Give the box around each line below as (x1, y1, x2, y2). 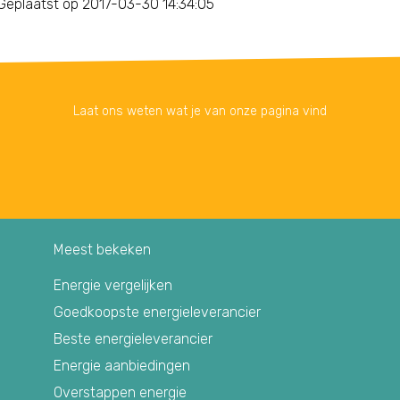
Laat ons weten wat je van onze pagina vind (73, 103, 327, 119)
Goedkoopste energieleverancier (54, 303, 261, 321)
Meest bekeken (54, 240, 151, 258)
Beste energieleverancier (54, 329, 212, 347)
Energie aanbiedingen (54, 356, 190, 374)
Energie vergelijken (54, 276, 172, 294)
